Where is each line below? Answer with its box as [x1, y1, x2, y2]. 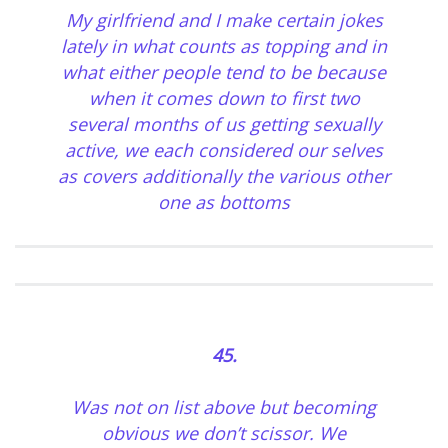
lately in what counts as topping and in [61, 34, 387, 59]
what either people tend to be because [62, 60, 386, 85]
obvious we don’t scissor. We [102, 421, 346, 446]
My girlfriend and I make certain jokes [65, 8, 383, 33]
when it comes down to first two [88, 86, 360, 111]
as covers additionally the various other [58, 164, 390, 189]
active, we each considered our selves [65, 138, 383, 163]
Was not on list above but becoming [72, 395, 376, 420]
